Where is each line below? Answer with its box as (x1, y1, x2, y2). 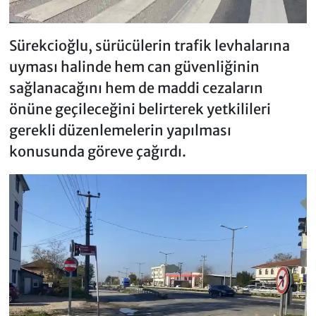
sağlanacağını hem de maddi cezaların (8, 79, 263, 97)
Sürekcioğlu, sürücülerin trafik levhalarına (8, 37, 290, 55)
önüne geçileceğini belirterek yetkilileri (8, 100, 271, 119)
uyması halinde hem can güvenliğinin (8, 58, 260, 76)
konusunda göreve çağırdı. (8, 142, 186, 161)
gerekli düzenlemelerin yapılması (8, 121, 231, 140)
